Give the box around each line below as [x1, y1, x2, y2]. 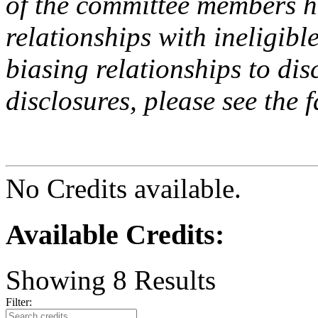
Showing [6, 265, 113, 296]
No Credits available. [6, 172, 241, 204]
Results [127, 265, 216, 296]
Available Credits [6, 218, 215, 251]
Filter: [6, 296, 40, 309]
